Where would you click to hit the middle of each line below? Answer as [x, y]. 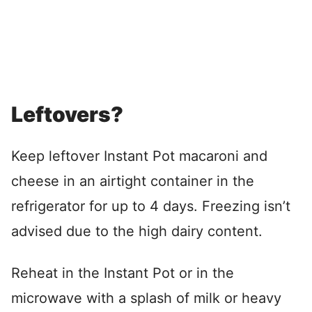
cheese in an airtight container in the [133, 181]
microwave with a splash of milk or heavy [146, 298]
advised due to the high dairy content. [137, 232]
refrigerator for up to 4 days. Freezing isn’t [151, 206]
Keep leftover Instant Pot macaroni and [139, 156]
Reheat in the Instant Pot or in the [123, 273]
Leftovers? [67, 115]
